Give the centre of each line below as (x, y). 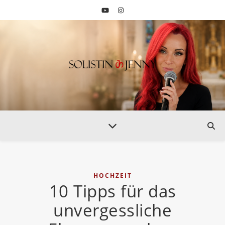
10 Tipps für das (113, 191)
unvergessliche (113, 210)
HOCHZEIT (113, 176)
